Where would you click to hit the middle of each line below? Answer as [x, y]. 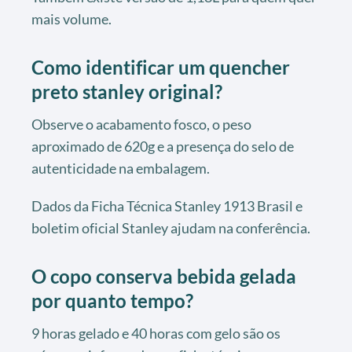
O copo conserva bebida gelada [164, 276]
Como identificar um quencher [161, 67]
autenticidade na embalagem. [121, 168]
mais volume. [71, 18]
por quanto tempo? [112, 300]
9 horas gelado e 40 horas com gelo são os [156, 333]
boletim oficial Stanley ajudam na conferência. [171, 227]
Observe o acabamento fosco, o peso [141, 124]
